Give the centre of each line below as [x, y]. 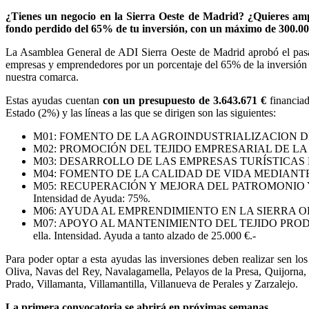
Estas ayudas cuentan [54, 100]
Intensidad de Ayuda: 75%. [92, 198]
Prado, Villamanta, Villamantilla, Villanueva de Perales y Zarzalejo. [152, 283]
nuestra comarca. [42, 77]
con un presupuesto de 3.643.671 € [185, 100]
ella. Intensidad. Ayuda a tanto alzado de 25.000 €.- [144, 235]
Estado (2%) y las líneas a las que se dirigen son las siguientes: [141, 112]
